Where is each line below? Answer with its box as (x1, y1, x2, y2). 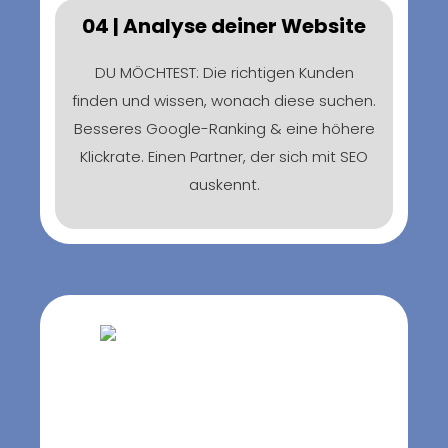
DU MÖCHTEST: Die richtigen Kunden (94, 61, 354, 83)
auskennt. (188, 173, 260, 195)
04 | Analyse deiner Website (82, 11, 366, 40)
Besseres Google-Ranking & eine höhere (73, 117, 375, 139)
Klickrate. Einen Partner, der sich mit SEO (80, 145, 368, 167)
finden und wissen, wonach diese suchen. (72, 89, 376, 111)
